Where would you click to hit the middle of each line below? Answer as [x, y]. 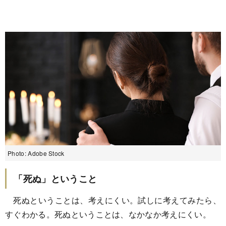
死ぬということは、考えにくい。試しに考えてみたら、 [113, 200]
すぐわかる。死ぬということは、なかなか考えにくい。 [108, 214]
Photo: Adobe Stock [36, 153]
